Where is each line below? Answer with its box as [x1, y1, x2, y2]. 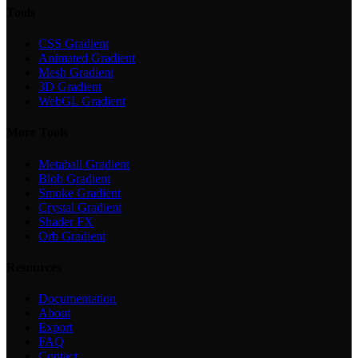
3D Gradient [38, 80, 101, 93]
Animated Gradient [38, 51, 135, 65]
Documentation [38, 292, 116, 306]
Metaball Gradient [38, 157, 129, 171]
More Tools [6, 125, 68, 140]
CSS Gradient [38, 37, 109, 50]
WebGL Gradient [38, 94, 125, 108]
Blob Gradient [38, 171, 110, 185]
